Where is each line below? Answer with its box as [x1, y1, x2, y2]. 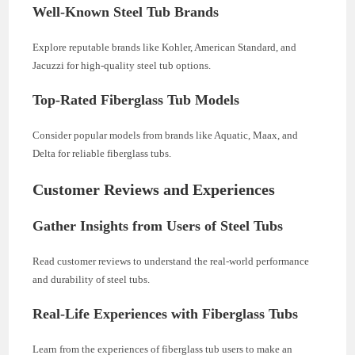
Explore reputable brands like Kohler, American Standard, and [32, 40, 297, 53]
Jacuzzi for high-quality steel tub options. [32, 59, 212, 71]
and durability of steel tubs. [32, 273, 151, 285]
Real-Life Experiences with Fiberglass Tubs [32, 305, 299, 322]
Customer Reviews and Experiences [32, 180, 276, 198]
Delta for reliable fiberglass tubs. [32, 147, 172, 159]
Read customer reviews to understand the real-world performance [32, 254, 310, 267]
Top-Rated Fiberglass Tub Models [32, 91, 240, 108]
